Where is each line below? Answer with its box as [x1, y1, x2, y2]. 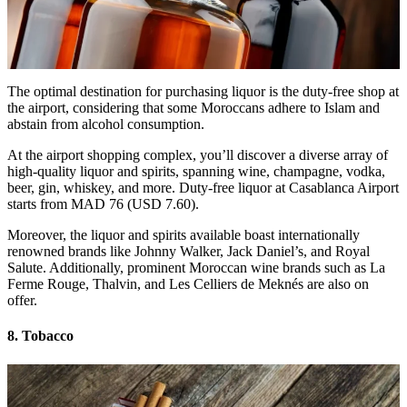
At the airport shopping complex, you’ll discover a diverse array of [7, 147, 388, 164]
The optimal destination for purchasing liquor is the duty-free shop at [7, 84, 399, 100]
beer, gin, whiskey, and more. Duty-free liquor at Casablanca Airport [7, 180, 399, 196]
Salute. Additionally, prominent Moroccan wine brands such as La [7, 260, 385, 276]
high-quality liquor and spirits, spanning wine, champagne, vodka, [7, 164, 385, 180]
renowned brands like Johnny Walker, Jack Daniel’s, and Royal [7, 243, 370, 260]
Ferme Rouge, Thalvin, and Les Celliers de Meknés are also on [7, 276, 369, 293]
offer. [7, 293, 37, 309]
